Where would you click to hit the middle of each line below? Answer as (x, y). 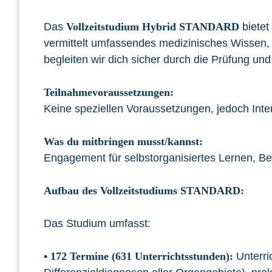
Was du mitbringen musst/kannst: (123, 142)
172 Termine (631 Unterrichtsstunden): (142, 257)
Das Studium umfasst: (97, 224)
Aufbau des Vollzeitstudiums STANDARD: (144, 191)
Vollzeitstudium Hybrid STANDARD (153, 27)
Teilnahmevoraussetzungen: (109, 93)
